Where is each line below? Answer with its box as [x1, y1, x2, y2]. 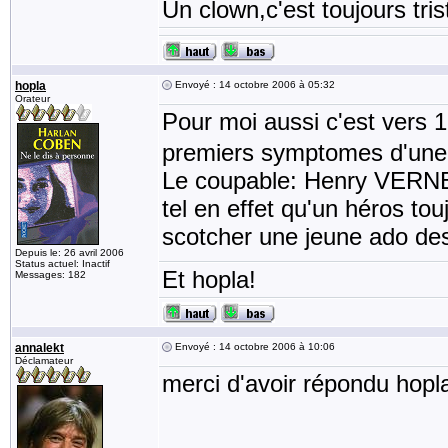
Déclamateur [15, 355, 73, 366]
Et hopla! [162, 266, 256, 293]
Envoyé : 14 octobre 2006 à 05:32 [172, 79, 335, 90]
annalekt [15, 341, 64, 355]
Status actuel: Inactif [15, 258, 110, 269]
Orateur [15, 93, 50, 104]
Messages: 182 [15, 269, 86, 280]
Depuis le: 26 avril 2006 [15, 247, 124, 258]
